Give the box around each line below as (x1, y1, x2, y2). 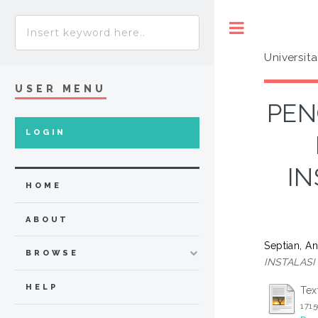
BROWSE (26, 248, 79, 258)
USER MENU (15, 82, 107, 94)
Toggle (259, 22, 288, 33)
